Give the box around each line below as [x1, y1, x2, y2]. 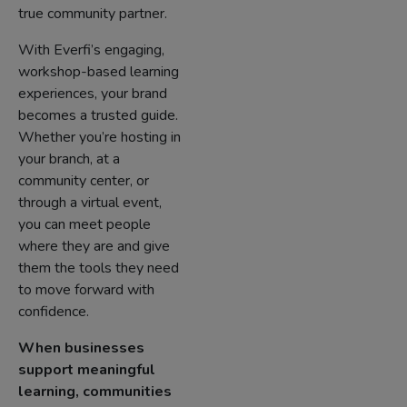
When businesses [18, 338, 144, 358]
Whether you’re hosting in [18, 127, 181, 147]
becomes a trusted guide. [18, 105, 178, 125]
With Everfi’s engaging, [18, 40, 164, 60]
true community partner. [18, 4, 167, 24]
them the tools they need [18, 258, 179, 278]
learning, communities [18, 382, 172, 402]
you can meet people [18, 214, 151, 234]
